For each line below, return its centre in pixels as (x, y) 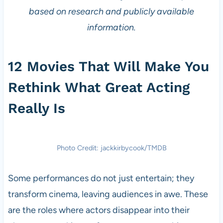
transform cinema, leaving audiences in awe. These (108, 194)
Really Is (36, 108)
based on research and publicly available (111, 11)
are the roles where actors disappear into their (99, 210)
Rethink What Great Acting (99, 87)
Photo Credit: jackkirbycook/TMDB (111, 148)
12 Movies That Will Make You (108, 66)
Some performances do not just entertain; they (101, 178)
